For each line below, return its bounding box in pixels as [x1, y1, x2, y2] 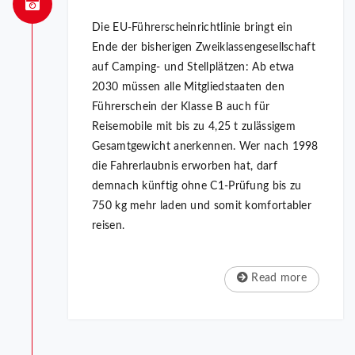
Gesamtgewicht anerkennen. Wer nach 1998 [92, 141, 319, 153]
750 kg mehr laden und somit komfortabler [92, 200, 312, 212]
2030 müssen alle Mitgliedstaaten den [92, 82, 284, 94]
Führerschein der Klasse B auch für [92, 101, 270, 113]
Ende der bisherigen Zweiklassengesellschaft [92, 42, 315, 54]
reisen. [92, 220, 125, 232]
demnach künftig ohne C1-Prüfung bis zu [92, 181, 302, 193]
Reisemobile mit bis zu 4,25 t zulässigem [92, 121, 296, 133]
